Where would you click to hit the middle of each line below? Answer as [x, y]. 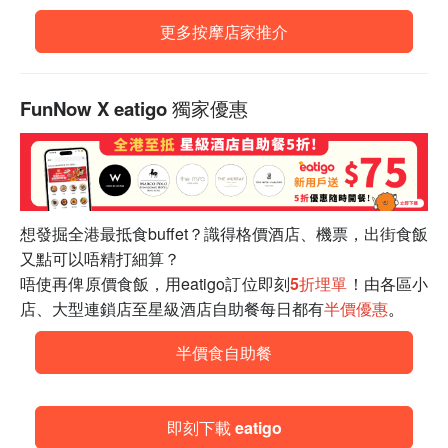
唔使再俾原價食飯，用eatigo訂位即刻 [155, 284]
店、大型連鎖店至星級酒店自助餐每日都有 [172, 309]
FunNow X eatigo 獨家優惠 [134, 108]
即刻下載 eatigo [224, 428]
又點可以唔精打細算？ [100, 259]
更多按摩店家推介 [224, 31]
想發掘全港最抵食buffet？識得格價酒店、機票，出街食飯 [224, 234]
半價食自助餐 [224, 353]
